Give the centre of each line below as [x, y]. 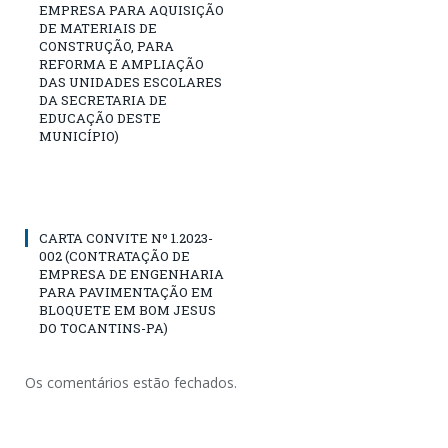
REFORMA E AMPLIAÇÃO [121, 63]
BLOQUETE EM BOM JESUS [127, 309]
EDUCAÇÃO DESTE [100, 117]
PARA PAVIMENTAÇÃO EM [126, 291]
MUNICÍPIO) [79, 135]
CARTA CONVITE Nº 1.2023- [126, 237]
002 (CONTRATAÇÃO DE [114, 255]
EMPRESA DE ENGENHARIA [131, 273]
